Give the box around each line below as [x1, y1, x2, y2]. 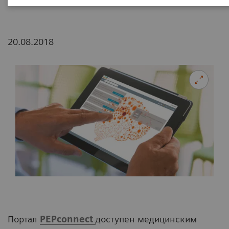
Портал [8, 214, 40, 225]
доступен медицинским [96, 214, 197, 225]
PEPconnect [40, 214, 96, 225]
